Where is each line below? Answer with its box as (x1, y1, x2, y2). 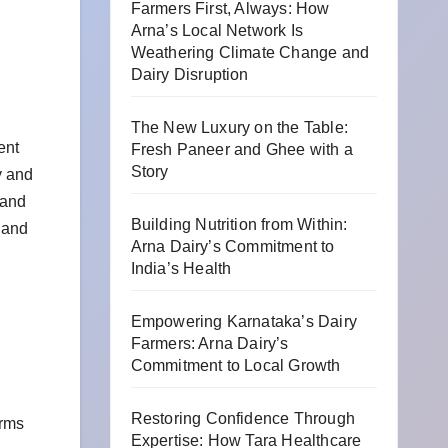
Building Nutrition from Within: (130, 216, 348, 233)
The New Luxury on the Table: (130, 119, 349, 136)
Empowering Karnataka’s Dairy (130, 313, 358, 330)
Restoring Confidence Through (130, 410, 356, 427)
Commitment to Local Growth (130, 357, 341, 374)
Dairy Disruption (130, 66, 253, 83)
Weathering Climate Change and (130, 44, 370, 61)
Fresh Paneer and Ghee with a (130, 141, 354, 158)
